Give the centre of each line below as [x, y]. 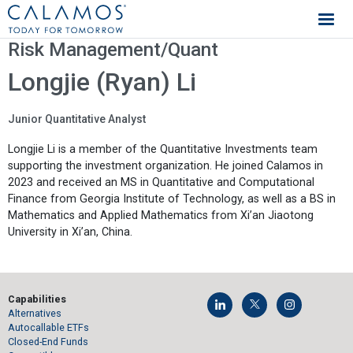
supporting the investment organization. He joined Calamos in [165, 165]
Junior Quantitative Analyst [77, 119]
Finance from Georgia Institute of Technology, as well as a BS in [172, 199]
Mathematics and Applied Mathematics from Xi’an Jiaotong [161, 215]
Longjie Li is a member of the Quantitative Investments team [163, 149]
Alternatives [35, 313]
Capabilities [37, 299]
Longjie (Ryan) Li [102, 82]
